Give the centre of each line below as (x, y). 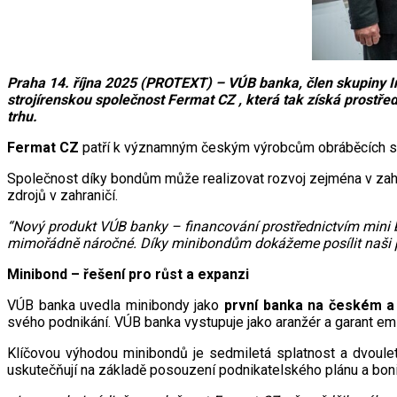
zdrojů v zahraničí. (62, 196)
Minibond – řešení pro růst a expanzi (128, 275)
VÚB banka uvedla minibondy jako (116, 306)
